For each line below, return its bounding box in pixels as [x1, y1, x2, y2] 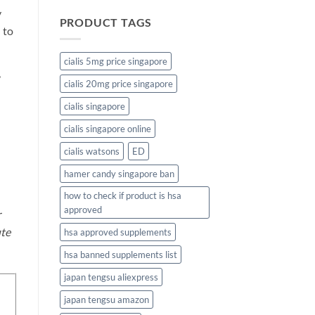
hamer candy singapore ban [63, 168, 174, 180]
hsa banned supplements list [63, 249, 177, 261]
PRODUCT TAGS [59, 15, 153, 29]
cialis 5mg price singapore [63, 56, 167, 67]
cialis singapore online [63, 123, 151, 135]
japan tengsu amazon [63, 294, 149, 306]
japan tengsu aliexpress [63, 271, 158, 283]
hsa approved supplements [63, 226, 172, 238]
